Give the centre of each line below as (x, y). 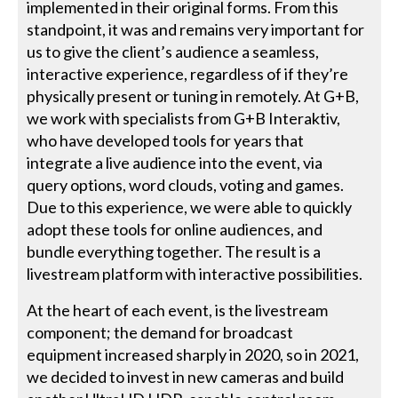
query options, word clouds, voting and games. (186, 184)
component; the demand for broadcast (160, 332)
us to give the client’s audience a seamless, (173, 51)
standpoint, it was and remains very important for (196, 29)
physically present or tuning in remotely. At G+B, (193, 96)
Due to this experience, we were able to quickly (190, 207)
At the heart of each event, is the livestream (178, 310)
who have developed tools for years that (166, 140)
